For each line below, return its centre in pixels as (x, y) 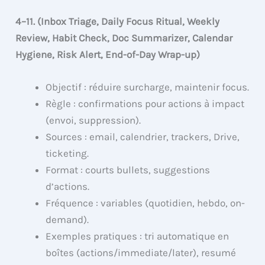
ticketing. (67, 153)
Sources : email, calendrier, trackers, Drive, (143, 136)
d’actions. (68, 186)
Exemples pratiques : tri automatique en (138, 236)
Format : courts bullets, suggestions (128, 169)
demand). (67, 219)
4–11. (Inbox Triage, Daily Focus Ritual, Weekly (118, 21)
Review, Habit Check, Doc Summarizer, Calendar (124, 38)
